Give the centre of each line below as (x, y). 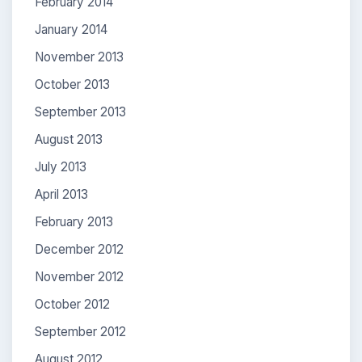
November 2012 (79, 276)
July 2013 (61, 166)
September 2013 (80, 112)
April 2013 (61, 194)
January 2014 (71, 29)
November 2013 (79, 57)
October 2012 (72, 304)
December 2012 (79, 249)
